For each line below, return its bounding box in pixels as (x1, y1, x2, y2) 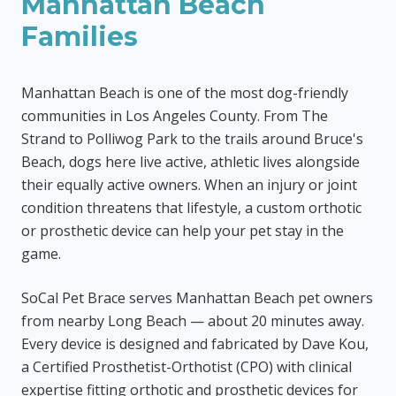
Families (21, 20, 138, 53)
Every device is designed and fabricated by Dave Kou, (21, 334, 369, 354)
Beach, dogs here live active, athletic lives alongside (21, 152, 360, 171)
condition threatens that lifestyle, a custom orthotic (21, 198, 362, 217)
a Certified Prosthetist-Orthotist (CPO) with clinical (21, 357, 352, 377)
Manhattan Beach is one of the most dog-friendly (21, 83, 348, 103)
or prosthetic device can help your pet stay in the (21, 221, 344, 240)
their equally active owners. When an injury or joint (21, 175, 357, 194)
